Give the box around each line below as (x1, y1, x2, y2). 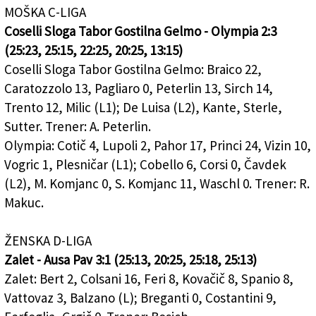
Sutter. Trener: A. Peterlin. (4, 118, 151, 135)
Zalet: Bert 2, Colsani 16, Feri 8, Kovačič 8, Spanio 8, (4, 270, 293, 288)
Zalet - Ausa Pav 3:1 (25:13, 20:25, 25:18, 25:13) (4, 251, 257, 269)
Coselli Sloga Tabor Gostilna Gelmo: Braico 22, (4, 61, 262, 78)
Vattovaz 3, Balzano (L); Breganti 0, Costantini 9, (4, 289, 276, 307)
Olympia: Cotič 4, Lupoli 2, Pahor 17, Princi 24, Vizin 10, (4, 137, 311, 154)
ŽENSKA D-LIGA (4, 232, 92, 250)
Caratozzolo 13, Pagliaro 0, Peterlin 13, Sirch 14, (4, 80, 273, 97)
